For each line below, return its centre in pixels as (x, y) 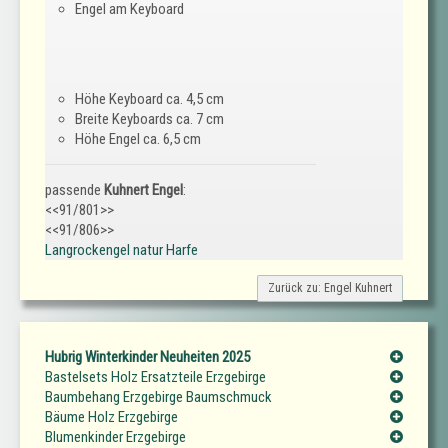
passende (74, 190)
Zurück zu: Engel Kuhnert (330, 288)
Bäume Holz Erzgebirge (111, 417)
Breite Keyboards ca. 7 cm (149, 119)
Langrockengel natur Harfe (121, 250)
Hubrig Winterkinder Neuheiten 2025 (147, 357)
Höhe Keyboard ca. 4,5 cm (149, 99)
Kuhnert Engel (143, 190)
